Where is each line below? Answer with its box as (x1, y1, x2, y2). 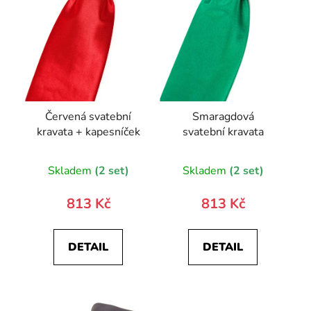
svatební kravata (182, 124, 264, 140)
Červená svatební (45, 109, 131, 125)
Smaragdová (192, 109, 254, 125)
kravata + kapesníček (36, 124, 140, 140)
